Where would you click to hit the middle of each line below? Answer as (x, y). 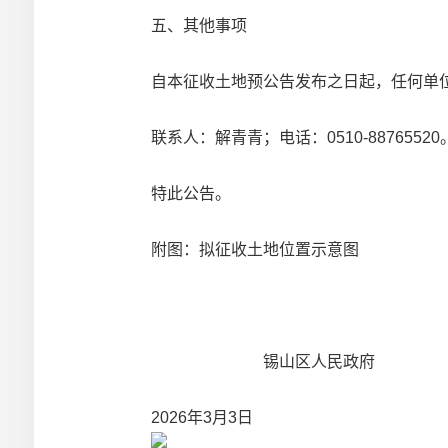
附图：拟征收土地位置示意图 (255, 249)
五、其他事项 (199, 25)
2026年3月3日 (202, 417)
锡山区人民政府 (263, 361)
